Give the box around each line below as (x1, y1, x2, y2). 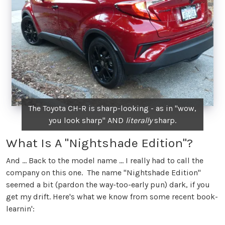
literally (125, 116, 152, 126)
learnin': (6, 204, 35, 214)
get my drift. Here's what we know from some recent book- (6, 192, 218, 202)
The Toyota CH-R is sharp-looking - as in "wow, (28, 103, 197, 114)
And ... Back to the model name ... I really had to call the (6, 156, 203, 166)
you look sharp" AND (48, 116, 126, 126)
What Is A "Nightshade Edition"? (6, 136, 193, 151)
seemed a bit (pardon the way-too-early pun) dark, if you (6, 180, 210, 190)
